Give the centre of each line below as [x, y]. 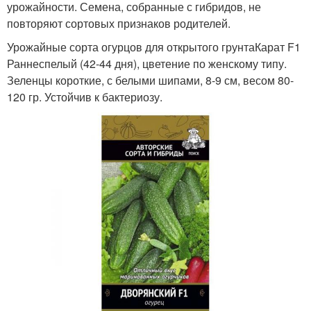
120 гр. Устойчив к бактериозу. [85, 96]
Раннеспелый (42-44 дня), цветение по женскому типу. [147, 63]
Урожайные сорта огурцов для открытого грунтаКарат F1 [154, 47]
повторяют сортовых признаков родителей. [119, 23]
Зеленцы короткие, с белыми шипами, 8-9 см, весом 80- [150, 80]
